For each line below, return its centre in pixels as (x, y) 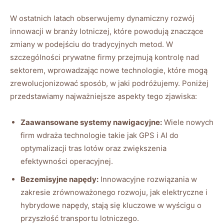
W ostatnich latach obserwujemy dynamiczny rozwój (102, 18)
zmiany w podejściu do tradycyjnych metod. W (91, 44)
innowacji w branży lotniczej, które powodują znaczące (107, 31)
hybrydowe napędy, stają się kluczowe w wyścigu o (111, 205)
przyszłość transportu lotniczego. (80, 218)
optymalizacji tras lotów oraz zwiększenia (93, 148)
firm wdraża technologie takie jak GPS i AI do (99, 135)
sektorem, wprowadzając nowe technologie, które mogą (109, 70)
